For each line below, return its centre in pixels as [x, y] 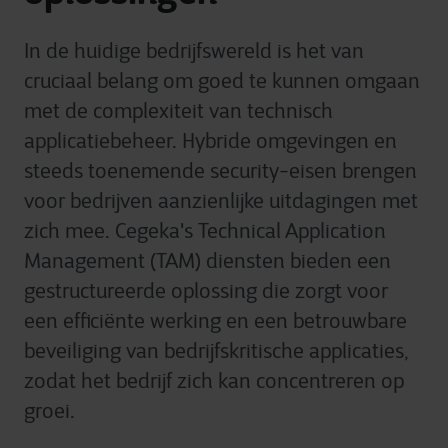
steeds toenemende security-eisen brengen [220, 171]
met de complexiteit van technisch [178, 111]
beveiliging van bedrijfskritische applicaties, [216, 351]
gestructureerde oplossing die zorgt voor [206, 291]
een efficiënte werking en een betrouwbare [215, 321]
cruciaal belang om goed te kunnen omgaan [222, 81]
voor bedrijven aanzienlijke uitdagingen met [221, 201]
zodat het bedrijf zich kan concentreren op [214, 381]
